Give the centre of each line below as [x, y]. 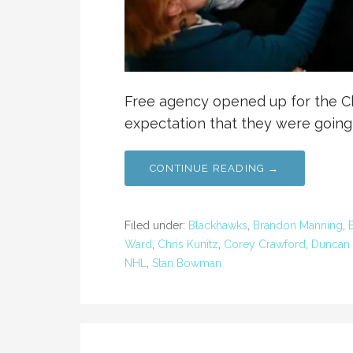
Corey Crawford [265, 244]
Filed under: [156, 225]
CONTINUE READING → [215, 168]
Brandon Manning [298, 225]
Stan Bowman [187, 263]
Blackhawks [218, 225]
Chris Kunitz [188, 244]
